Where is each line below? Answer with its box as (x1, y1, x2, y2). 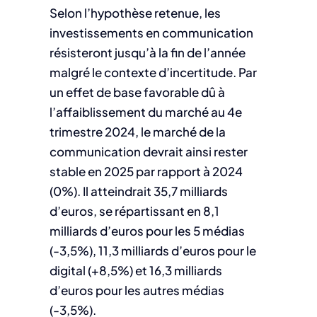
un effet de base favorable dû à (49, 84, 225, 100)
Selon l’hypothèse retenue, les (49, 5, 221, 21)
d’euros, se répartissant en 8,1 (49, 203, 219, 219)
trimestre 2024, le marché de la (49, 124, 226, 140)
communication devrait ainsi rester (49, 144, 248, 160)
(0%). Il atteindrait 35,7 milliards (49, 183, 228, 200)
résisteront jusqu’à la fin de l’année (49, 45, 246, 61)
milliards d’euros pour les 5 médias (49, 223, 245, 239)
